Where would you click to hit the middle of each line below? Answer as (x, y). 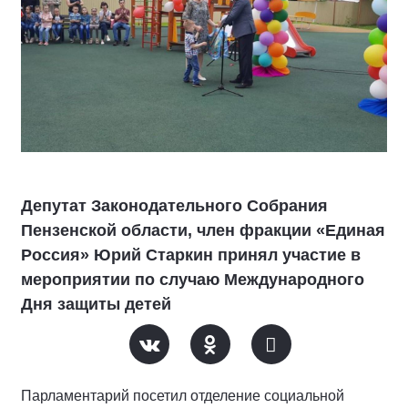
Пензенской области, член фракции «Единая (203, 230)
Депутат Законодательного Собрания (174, 206)
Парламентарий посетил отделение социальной (183, 396)
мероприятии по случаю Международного (193, 280)
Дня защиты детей (96, 304)
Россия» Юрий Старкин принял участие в (191, 255)
